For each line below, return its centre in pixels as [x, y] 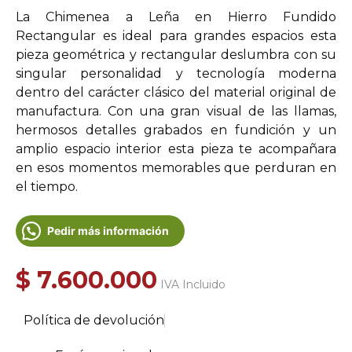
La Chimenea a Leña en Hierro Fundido [176, 17]
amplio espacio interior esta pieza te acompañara [176, 149]
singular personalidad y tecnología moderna [176, 73]
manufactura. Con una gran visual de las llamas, [176, 111]
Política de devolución [94, 320]
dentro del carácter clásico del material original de [176, 92]
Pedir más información [108, 231]
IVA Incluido [193, 284]
